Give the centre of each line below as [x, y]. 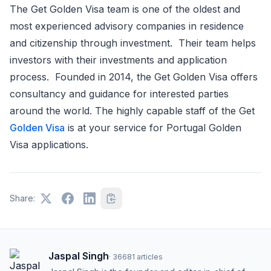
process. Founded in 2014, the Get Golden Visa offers [134, 77]
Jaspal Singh [79, 256]
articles [150, 257]
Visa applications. [49, 145]
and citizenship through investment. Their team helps [133, 43]
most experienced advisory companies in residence [127, 26]
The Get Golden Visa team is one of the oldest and [125, 9]
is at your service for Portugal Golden [153, 128]
